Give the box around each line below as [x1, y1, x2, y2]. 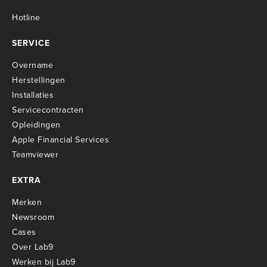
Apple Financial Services [12, 133, 109, 147]
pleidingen [18, 119, 61, 132]
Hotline [12, 11, 41, 24]
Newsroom [12, 211, 54, 224]
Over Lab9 [12, 241, 54, 254]
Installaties [12, 89, 54, 102]
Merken [12, 196, 42, 209]
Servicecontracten [12, 104, 84, 117]
